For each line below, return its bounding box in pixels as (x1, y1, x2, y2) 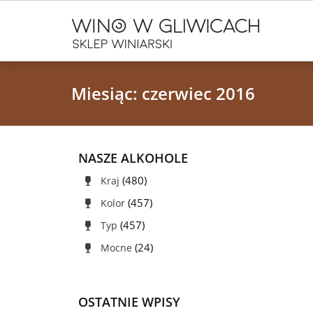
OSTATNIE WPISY (78, 293, 180, 310)
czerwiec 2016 (142, 82, 255, 105)
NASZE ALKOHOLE (78, 150, 188, 166)
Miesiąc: (71, 82, 142, 105)
